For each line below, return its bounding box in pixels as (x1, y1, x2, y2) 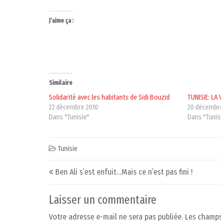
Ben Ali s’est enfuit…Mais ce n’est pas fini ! (55, 167, 192, 177)
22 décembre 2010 (49, 103, 98, 111)
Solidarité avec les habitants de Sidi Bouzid (49, 93, 170, 102)
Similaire (49, 79, 73, 86)
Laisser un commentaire (49, 192, 156, 207)
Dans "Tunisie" (49, 112, 89, 121)
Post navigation (56, 159, 137, 176)
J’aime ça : (49, 17, 74, 24)
